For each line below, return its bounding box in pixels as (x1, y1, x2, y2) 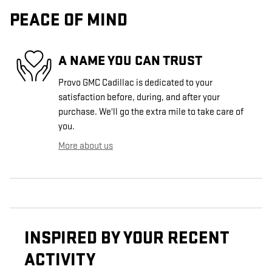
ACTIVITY (24, 249, 95, 271)
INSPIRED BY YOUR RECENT (24, 227, 229, 249)
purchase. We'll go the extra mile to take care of (58, 106, 243, 118)
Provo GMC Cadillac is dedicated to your (58, 76, 212, 89)
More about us (58, 140, 113, 152)
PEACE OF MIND (10, 9, 127, 31)
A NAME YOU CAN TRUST (58, 52, 202, 70)
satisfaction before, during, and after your (58, 91, 220, 103)
